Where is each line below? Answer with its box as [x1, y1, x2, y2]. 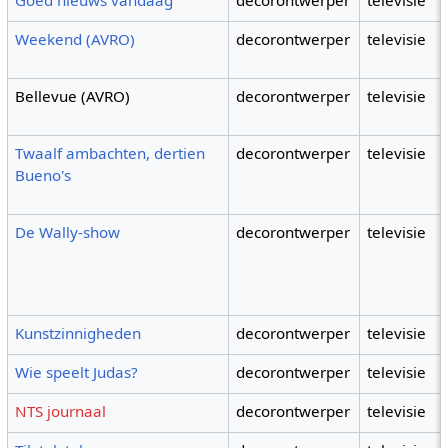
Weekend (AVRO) [15, 29, 136, 50]
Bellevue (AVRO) [15, 86, 131, 107]
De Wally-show [15, 222, 121, 243]
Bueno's [15, 165, 72, 186]
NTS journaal [15, 401, 107, 422]
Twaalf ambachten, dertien [15, 143, 206, 164]
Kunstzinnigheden [15, 323, 142, 344]
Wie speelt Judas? [15, 362, 139, 383]
